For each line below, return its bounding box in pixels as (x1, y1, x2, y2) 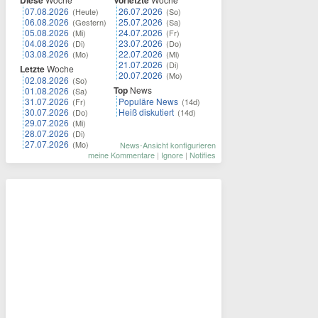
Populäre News (119, 95, 178, 107)
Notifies (190, 149, 216, 160)
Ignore (161, 149, 183, 160)
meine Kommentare (88, 149, 155, 160)
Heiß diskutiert (119, 106, 174, 118)
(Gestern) (72, 16, 106, 28)
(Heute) (72, 6, 99, 17)
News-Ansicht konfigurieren (120, 139, 216, 150)
